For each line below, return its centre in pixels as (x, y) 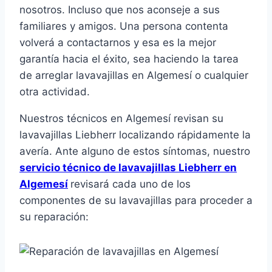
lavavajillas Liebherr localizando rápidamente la (135, 135)
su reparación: (54, 217)
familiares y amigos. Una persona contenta (124, 26)
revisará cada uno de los (131, 184)
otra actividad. (55, 92)
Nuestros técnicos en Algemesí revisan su (121, 119)
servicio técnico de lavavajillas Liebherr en (128, 168)
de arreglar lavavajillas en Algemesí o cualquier (134, 76)
